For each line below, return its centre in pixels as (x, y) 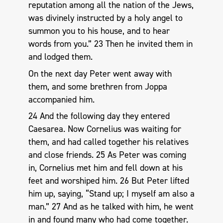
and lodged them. (60, 57)
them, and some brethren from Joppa (98, 86)
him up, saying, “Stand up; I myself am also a (111, 194)
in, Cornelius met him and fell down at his (105, 168)
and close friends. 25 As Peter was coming (107, 155)
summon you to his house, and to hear (99, 31)
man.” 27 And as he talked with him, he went (111, 207)
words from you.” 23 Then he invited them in (110, 44)
